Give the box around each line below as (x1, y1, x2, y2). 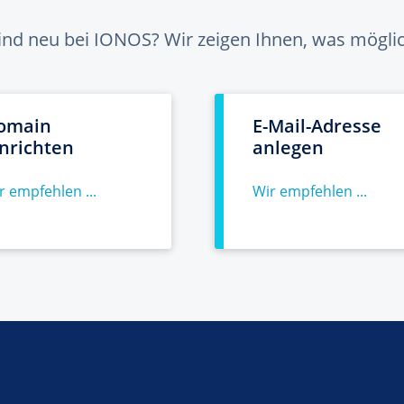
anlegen (252, 135, 324, 160)
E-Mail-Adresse (252, 114, 381, 138)
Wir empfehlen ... (252, 181, 367, 201)
